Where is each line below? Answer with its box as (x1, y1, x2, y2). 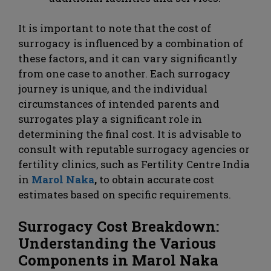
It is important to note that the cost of (18, 21, 211, 36)
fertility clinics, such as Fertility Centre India (18, 157, 250, 172)
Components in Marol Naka (18, 250, 218, 270)
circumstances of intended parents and (18, 97, 220, 111)
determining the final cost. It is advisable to (18, 127, 241, 142)
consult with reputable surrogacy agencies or (18, 142, 250, 157)
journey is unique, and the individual (18, 82, 207, 96)
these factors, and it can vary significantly (18, 51, 238, 66)
